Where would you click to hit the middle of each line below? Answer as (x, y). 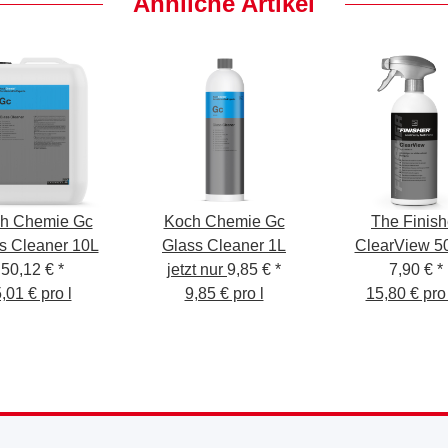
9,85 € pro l (224, 293)
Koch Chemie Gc (224, 221)
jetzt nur (197, 269)
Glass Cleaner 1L (224, 245)
